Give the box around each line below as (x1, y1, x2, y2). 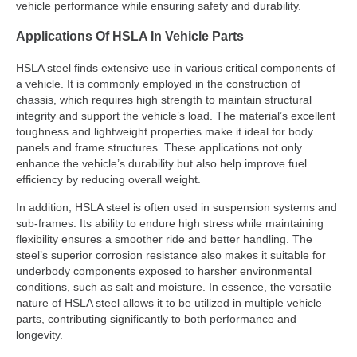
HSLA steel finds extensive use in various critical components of (16, 61, 335, 75)
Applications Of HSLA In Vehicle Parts (16, 29, 244, 44)
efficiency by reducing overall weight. (16, 173, 201, 186)
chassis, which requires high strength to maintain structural (16, 93, 312, 107)
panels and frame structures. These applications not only (16, 141, 302, 155)
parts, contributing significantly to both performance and (16, 312, 296, 325)
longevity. (16, 328, 63, 341)
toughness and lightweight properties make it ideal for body (16, 125, 313, 139)
